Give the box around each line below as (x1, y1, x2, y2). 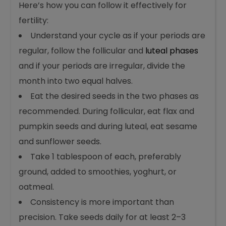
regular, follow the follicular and (19, 45, 146, 56)
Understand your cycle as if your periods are (30, 30, 206, 41)
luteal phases (145, 45, 199, 56)
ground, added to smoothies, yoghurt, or (19, 166, 177, 178)
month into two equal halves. (19, 75, 133, 87)
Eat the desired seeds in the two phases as (30, 90, 199, 102)
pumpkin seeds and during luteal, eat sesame (19, 121, 198, 132)
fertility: (19, 15, 49, 26)
